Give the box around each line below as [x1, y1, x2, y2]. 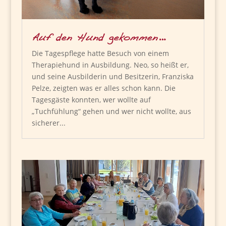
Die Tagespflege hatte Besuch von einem [31, 48, 169, 58]
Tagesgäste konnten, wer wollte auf [31, 94, 151, 104]
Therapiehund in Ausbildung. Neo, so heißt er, [31, 60, 189, 70]
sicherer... [31, 118, 66, 128]
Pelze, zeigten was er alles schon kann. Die [31, 83, 176, 93]
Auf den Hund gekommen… [31, 31, 165, 45]
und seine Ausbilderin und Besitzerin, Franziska [31, 71, 194, 81]
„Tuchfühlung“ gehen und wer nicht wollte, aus [31, 106, 191, 116]
